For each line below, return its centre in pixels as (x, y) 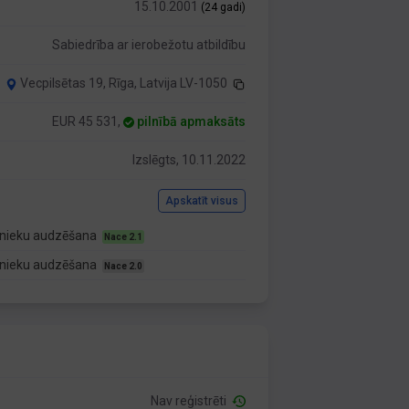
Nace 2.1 (124, 237)
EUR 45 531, (88, 121)
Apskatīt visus (202, 201)
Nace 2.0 (124, 266)
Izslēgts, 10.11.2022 (189, 160)
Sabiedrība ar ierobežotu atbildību (149, 45)
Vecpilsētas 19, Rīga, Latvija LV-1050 (124, 83)
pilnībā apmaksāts (192, 121)
